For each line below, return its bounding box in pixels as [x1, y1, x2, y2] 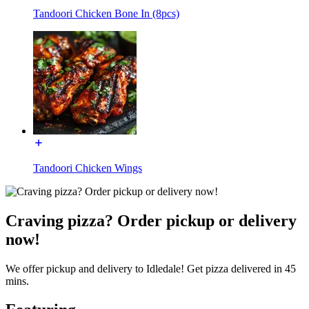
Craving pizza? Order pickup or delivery [6, 211, 297, 230]
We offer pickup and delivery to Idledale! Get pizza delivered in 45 [6, 262, 296, 275]
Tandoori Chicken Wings [33, 161, 142, 174]
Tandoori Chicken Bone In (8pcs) [33, 7, 179, 19]
